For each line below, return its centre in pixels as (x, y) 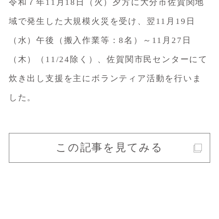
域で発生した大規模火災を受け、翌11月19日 (102, 21)
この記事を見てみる (109, 148)
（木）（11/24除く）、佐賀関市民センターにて (108, 59)
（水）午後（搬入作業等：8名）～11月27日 (100, 40)
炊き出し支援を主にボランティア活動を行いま (105, 78)
